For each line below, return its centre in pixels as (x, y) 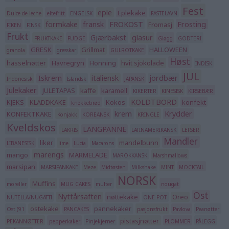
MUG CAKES (75, 184)
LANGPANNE (104, 129)
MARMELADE (88, 155)
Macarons (102, 143)
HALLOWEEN (168, 50)
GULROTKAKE (127, 50)
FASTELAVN (164, 13)
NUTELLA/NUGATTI (30, 198)
